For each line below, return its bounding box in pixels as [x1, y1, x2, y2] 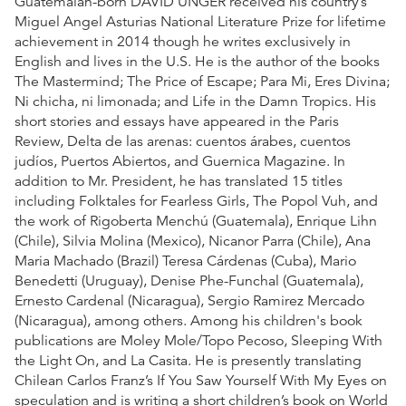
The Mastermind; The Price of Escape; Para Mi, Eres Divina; [14, 72, 390, 91]
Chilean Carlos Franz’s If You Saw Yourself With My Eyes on [14, 371, 387, 390]
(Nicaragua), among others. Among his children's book [14, 311, 362, 330]
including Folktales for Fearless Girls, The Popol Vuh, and [14, 191, 378, 210]
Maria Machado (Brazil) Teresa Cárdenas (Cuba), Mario [14, 251, 356, 270]
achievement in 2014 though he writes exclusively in [14, 32, 351, 51]
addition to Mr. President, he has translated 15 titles [14, 171, 343, 190]
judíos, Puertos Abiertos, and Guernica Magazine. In [14, 151, 345, 170]
